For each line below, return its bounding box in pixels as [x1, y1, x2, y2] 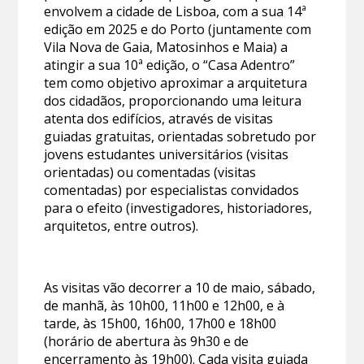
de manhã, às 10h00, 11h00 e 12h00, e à [44, 297, 285, 315]
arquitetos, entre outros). [44, 217, 199, 236]
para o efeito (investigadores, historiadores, [44, 199, 313, 218]
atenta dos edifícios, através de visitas [44, 110, 274, 128]
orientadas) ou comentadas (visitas [44, 163, 257, 182]
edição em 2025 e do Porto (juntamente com [44, 20, 312, 39]
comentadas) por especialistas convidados [44, 181, 300, 200]
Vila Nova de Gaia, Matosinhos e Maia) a [44, 38, 288, 57]
